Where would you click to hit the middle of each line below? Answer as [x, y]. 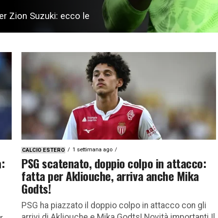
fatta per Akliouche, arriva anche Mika [110, 175]
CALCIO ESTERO [43, 150]
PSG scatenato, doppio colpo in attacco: [114, 163]
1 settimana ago [92, 149]
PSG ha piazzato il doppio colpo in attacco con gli [114, 205]
